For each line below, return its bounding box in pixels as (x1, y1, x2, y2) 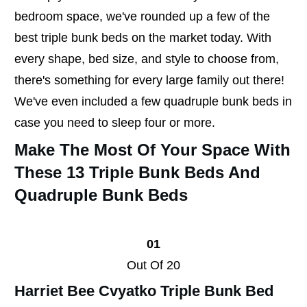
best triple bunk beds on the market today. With (14, 30, 271, 45)
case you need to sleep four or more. (14, 115, 215, 130)
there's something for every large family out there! (14, 73, 284, 87)
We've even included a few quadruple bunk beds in (14, 94, 292, 108)
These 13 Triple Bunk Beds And (14, 162, 260, 182)
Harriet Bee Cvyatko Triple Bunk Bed (14, 282, 273, 299)
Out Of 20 (127, 258, 180, 272)
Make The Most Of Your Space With (14, 140, 291, 159)
